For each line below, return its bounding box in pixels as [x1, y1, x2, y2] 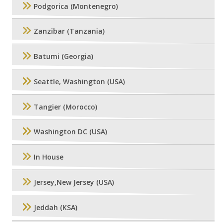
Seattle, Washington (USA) [34, 77, 125, 87]
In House [34, 152, 63, 162]
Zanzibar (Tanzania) [34, 26, 105, 36]
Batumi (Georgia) [34, 52, 93, 61]
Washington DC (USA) [34, 127, 107, 137]
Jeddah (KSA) [34, 203, 77, 213]
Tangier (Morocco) [34, 102, 97, 112]
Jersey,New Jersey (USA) [34, 177, 114, 187]
